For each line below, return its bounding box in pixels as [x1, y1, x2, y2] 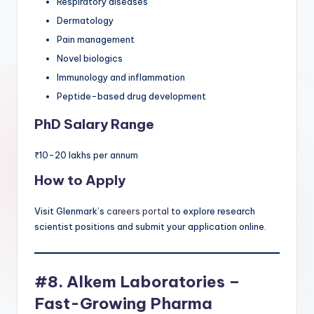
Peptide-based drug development [57, 90, 206, 102]
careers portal [107, 205, 171, 217]
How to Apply [34, 172, 125, 189]
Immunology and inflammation [57, 71, 185, 83]
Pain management [57, 33, 135, 45]
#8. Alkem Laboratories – [34, 272, 240, 292]
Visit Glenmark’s [34, 205, 107, 217]
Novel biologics [57, 53, 123, 64]
